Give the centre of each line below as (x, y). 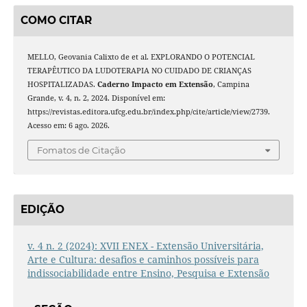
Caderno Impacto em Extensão (155, 85)
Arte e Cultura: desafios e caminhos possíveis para (143, 259)
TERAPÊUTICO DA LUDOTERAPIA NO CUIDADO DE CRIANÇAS (139, 71)
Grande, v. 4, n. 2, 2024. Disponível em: (96, 98)
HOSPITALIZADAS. (62, 85)
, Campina (231, 85)
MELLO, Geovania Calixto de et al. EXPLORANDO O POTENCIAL (141, 57)
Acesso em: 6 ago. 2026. (68, 126)
